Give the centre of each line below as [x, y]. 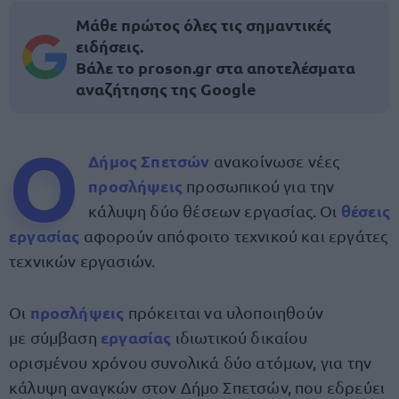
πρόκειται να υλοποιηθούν [225, 312]
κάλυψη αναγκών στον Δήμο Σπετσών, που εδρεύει [197, 387]
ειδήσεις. [110, 46]
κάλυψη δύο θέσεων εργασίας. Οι [215, 211]
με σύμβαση [55, 337]
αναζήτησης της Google [166, 89]
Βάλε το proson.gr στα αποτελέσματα [216, 67]
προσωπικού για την [261, 186]
